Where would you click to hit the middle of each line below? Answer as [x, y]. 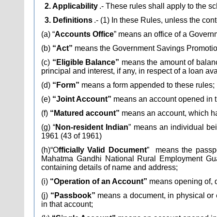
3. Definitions [69, 20]
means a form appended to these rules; [148, 85]
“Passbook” [72, 195]
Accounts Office [84, 34]
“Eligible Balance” [85, 62]
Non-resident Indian [92, 127]
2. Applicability [71, 6]
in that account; [67, 204]
